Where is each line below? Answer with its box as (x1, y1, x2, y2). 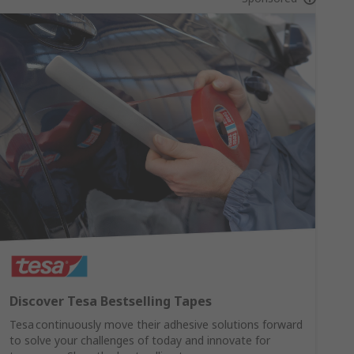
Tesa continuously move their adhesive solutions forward (9, 317, 303, 332)
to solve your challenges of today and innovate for (9, 333, 270, 348)
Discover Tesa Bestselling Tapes (9, 292, 212, 310)
